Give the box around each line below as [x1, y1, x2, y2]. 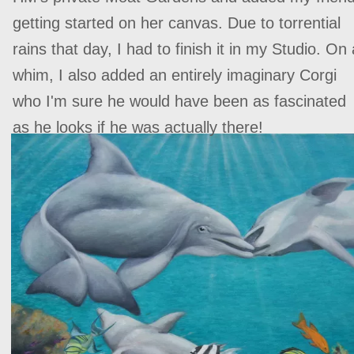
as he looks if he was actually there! [13, 119, 263, 136]
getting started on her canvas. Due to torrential [13, 14, 341, 32]
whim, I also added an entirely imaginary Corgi [13, 66, 337, 84]
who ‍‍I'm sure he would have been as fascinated [13, 92, 346, 110]
